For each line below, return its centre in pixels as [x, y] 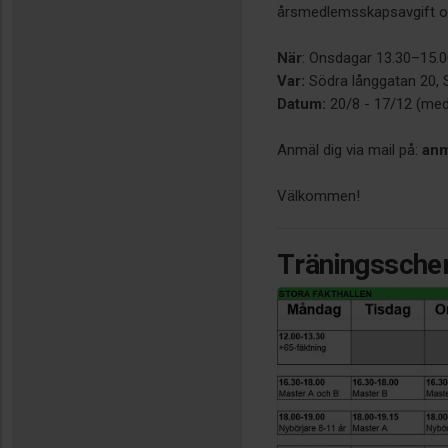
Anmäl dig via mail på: [349, 150]
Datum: [301, 104]
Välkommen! [318, 196]
